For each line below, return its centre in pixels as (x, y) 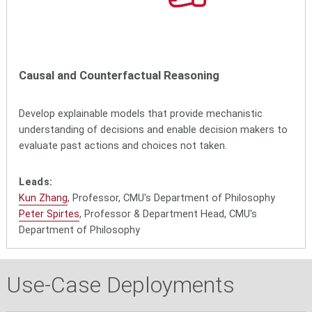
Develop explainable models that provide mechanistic (141, 114)
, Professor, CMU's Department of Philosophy (172, 198)
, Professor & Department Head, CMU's (169, 214)
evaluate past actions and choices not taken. (123, 146)
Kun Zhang (44, 198)
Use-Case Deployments (120, 284)
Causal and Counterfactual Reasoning (119, 76)
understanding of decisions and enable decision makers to (154, 130)
